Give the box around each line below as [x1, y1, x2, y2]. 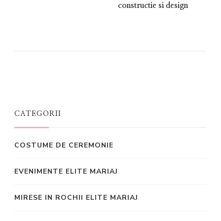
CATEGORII [14, 110, 61, 117]
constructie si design [118, 1, 188, 9]
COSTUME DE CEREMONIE [14, 140, 113, 150]
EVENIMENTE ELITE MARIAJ [14, 166, 118, 176]
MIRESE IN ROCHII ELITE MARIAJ [14, 192, 138, 202]
